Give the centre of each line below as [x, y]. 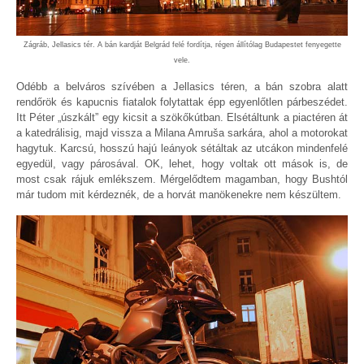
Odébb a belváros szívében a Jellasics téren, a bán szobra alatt [182, 87]
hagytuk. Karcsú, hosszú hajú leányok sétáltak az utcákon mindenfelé [182, 149]
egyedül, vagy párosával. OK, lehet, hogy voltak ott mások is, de [182, 164]
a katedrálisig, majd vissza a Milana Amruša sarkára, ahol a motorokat [182, 133]
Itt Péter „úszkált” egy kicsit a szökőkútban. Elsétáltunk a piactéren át [182, 118]
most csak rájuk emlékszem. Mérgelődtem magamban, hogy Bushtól [182, 180]
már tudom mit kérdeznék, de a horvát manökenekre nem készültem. [179, 195]
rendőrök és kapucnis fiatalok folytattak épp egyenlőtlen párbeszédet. [182, 102]
